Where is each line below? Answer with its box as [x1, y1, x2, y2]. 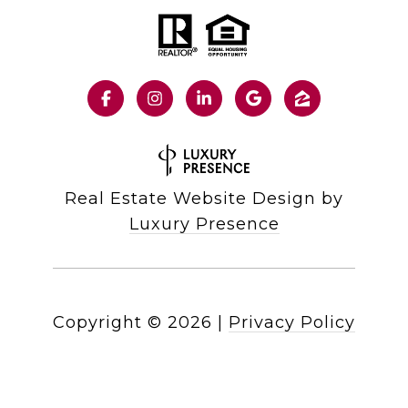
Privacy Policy [229, 312, 355, 333]
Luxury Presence [128, 214, 280, 235]
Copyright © [53, 312, 162, 333]
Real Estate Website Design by [65, 189, 343, 209]
